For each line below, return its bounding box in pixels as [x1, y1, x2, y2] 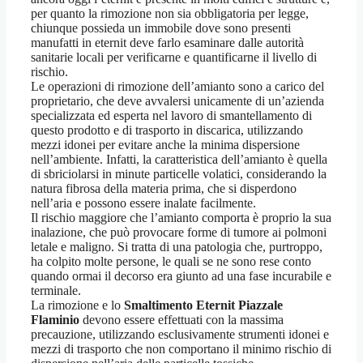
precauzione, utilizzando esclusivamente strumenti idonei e [31, 327, 329, 341]
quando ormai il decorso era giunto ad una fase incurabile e [31, 268, 331, 283]
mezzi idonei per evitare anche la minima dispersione [31, 137, 300, 152]
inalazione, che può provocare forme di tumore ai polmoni [31, 224, 327, 239]
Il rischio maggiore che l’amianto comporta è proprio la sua [31, 210, 331, 224]
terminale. [31, 283, 81, 297]
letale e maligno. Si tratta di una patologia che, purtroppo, [31, 239, 322, 254]
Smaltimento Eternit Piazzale [124, 297, 283, 312]
